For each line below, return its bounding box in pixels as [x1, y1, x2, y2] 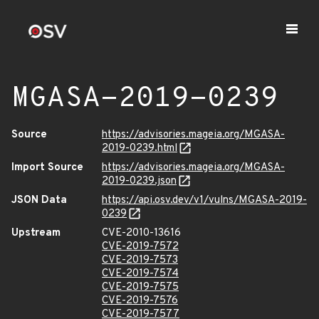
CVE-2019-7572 [102, 240, 179, 253]
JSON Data [11, 194, 67, 207]
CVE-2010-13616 [102, 226, 181, 240]
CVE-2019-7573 [102, 253, 178, 267]
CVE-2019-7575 [102, 281, 179, 294]
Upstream [11, 226, 61, 240]
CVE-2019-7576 [102, 294, 178, 308]
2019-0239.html [102, 142, 177, 155]
